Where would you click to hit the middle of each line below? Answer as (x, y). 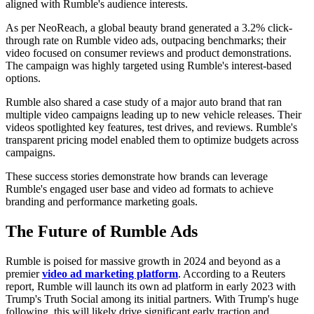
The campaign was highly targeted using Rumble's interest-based (149, 65)
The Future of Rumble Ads (102, 231)
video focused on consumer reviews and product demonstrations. (149, 53)
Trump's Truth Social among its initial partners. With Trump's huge (152, 299)
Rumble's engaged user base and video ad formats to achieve (139, 189)
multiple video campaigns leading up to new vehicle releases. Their (153, 114)
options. (23, 78)
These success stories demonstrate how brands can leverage (137, 176)
